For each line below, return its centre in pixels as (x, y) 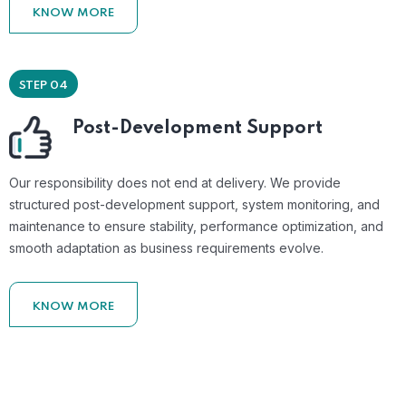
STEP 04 (43, 85)
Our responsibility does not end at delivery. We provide (175, 182)
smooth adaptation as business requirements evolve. (166, 247)
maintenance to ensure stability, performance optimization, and (196, 226)
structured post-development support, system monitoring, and (194, 204)
